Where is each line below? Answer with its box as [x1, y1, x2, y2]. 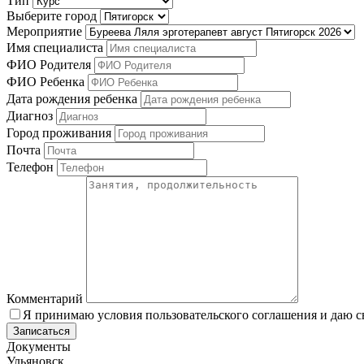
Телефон [6, 159, 54, 174]
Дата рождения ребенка [6, 91, 137, 106]
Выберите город [6, 8, 97, 23]
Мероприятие [6, 24, 82, 38]
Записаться [13, 324, 70, 337]
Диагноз [6, 108, 53, 123]
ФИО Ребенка [6, 74, 84, 89]
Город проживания [6, 125, 111, 140]
